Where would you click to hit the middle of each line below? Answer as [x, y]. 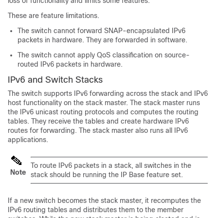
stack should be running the [76, 175]
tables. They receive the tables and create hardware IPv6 [98, 121]
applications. [28, 140]
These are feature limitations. [54, 16]
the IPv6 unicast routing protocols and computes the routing [103, 112]
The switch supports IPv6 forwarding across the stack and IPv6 [108, 93]
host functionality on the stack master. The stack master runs [104, 103]
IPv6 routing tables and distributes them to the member [96, 210]
